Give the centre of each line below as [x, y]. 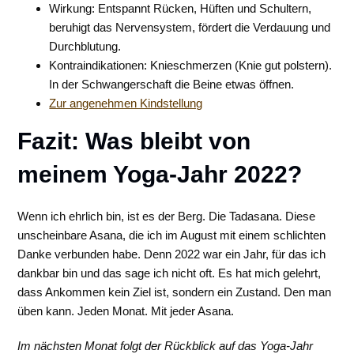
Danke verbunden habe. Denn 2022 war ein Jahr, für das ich [172, 254]
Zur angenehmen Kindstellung [126, 103]
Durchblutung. [85, 46]
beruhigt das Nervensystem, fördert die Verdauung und [190, 27]
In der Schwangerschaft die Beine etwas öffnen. [172, 84]
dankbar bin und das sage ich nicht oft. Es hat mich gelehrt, [169, 273]
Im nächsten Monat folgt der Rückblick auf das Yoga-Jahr [166, 346]
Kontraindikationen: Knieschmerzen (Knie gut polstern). [191, 65]
